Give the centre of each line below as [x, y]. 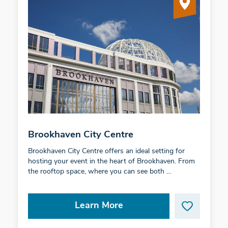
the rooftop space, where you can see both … [99, 172]
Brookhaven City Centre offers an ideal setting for [106, 152]
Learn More [99, 206]
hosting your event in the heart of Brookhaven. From [111, 162]
